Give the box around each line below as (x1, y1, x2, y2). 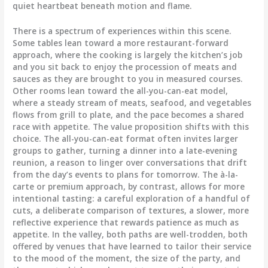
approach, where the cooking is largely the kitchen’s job (13, 48, 243, 60)
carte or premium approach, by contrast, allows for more (13, 180, 245, 192)
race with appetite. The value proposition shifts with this (13, 120, 249, 132)
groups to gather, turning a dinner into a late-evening (13, 144, 238, 156)
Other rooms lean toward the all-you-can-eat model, (13, 84, 229, 96)
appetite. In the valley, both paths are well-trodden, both (13, 228, 248, 240)
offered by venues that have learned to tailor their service (13, 240, 252, 252)
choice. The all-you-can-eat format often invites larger (13, 132, 239, 144)
